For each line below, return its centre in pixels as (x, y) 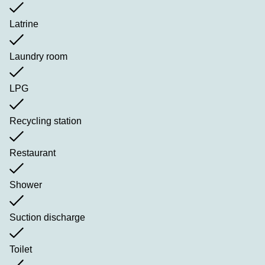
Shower (26, 185)
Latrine (24, 24)
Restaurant (33, 153)
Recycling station (46, 121)
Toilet (21, 250)
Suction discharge (47, 217)
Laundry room (38, 56)
